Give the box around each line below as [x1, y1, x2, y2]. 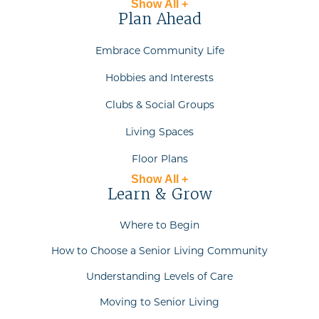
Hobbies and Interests [105, 70, 214, 84]
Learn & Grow [107, 184, 212, 204]
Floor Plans [131, 152, 188, 165]
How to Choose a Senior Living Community [51, 244, 268, 257]
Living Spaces [125, 125, 194, 138]
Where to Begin [120, 218, 199, 231]
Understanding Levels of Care [86, 269, 233, 283]
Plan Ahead [117, 9, 202, 28]
